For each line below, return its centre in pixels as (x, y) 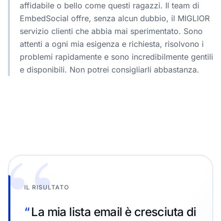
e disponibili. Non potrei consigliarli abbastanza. (110, 69)
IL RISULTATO (47, 187)
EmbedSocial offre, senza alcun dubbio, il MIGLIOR (115, 18)
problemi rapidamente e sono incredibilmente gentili (116, 56)
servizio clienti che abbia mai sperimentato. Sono (111, 31)
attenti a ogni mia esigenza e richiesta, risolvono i (112, 44)
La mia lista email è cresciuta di (114, 212)
